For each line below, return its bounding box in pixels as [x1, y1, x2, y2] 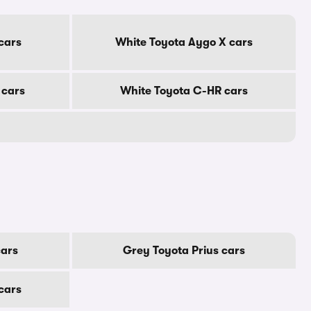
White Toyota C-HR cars [120, 85, 248, 97]
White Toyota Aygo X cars [115, 36, 253, 49]
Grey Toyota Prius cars [123, 244, 245, 257]
